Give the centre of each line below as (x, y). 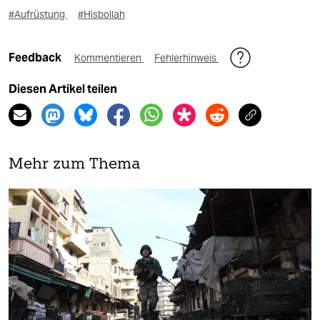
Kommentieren (109, 58)
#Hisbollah (101, 15)
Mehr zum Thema (75, 165)
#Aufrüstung (38, 15)
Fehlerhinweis (186, 58)
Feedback (36, 58)
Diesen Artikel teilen (63, 89)
